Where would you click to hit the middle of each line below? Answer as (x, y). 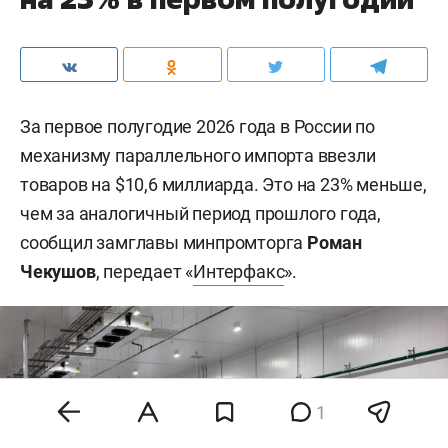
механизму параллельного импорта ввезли (198, 155)
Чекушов (58, 271)
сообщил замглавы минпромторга (163, 242)
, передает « (144, 271)
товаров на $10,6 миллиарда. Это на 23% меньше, (223, 184)
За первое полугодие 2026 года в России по (197, 126)
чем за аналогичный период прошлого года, (200, 213)
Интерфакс (239, 271)
